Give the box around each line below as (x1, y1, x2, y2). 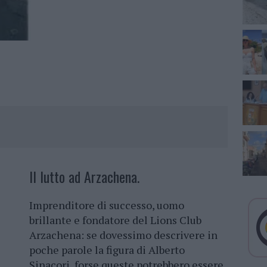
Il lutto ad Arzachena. (29, 166, 139, 188)
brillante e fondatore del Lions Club (29, 213, 201, 228)
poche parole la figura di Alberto (29, 243, 185, 257)
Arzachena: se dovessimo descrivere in (29, 228, 218, 243)
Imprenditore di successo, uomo (29, 198, 184, 213)
